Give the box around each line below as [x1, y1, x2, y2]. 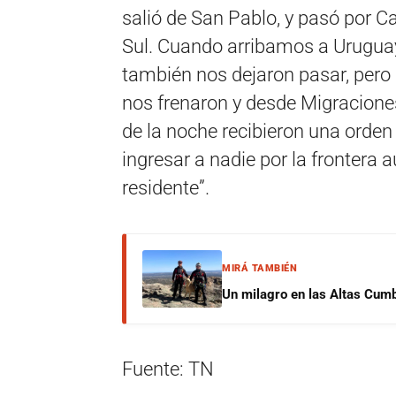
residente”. [122, 177, 209, 199]
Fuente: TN [122, 358, 214, 380]
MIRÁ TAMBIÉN [222, 263, 297, 274]
